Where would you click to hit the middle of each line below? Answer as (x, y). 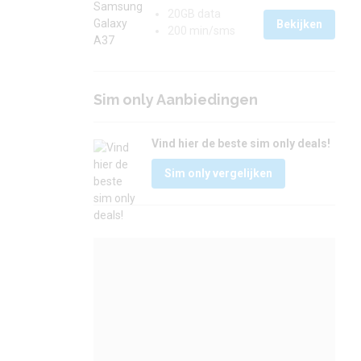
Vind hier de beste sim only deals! (241, 143)
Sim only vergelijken (218, 173)
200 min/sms (201, 31)
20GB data (194, 14)
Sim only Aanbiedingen (176, 100)
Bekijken (299, 24)
